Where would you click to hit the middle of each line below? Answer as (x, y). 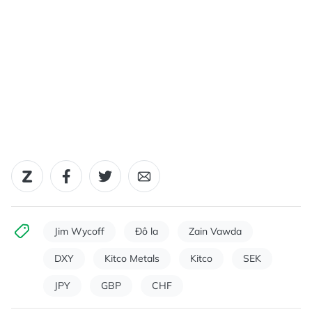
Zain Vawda (215, 232)
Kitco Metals (132, 259)
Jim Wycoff (79, 232)
